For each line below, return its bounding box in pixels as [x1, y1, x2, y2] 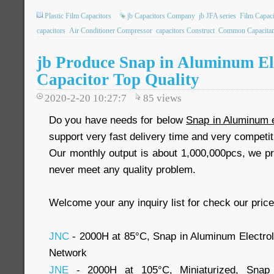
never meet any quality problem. [49, 163, 196, 176]
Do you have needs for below [49, 114, 187, 126]
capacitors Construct [156, 26, 215, 35]
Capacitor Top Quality [37, 70, 199, 89]
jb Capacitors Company [127, 12, 195, 20]
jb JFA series [199, 12, 236, 20]
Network [49, 246, 87, 259]
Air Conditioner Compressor [69, 26, 152, 35]
